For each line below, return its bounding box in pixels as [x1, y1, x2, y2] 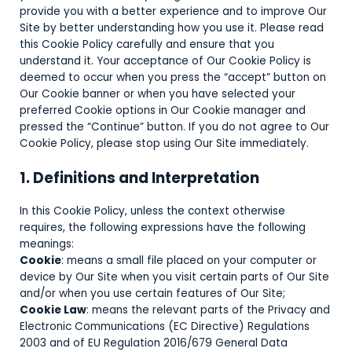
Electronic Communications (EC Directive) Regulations [20, 319, 310, 335]
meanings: [20, 236, 74, 252]
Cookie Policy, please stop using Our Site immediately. [20, 136, 309, 151]
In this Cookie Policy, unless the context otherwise [20, 203, 285, 219]
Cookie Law [20, 302, 86, 318]
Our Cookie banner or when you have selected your [20, 86, 295, 101]
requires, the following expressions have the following [20, 220, 306, 236]
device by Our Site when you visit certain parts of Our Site [20, 269, 329, 285]
